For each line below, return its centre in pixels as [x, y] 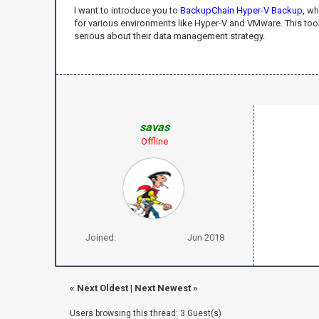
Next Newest [162, 288]
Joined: [100, 237]
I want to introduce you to [127, 10]
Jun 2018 [205, 237]
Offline [155, 141]
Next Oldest [102, 288]
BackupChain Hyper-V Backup [241, 10]
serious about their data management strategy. [169, 36]
